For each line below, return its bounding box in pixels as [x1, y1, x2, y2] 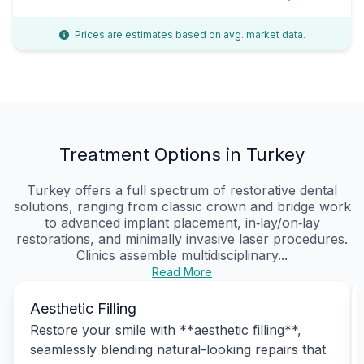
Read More [152, 264, 212, 279]
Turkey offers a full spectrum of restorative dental [27, 181, 337, 198]
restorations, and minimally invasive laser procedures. [16, 230, 348, 247]
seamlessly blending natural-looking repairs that [30, 340, 326, 357]
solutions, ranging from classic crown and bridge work [13, 197, 351, 214]
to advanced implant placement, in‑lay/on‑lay [44, 214, 320, 231]
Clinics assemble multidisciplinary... [76, 246, 288, 263]
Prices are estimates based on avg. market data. [71, 28, 305, 41]
